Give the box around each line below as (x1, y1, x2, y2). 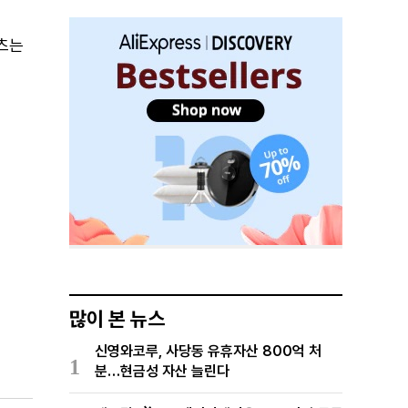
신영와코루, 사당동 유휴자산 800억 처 (95, 342, 321, 360)
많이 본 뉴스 (69, 307, 165, 331)
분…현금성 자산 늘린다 (95, 362, 229, 380)
